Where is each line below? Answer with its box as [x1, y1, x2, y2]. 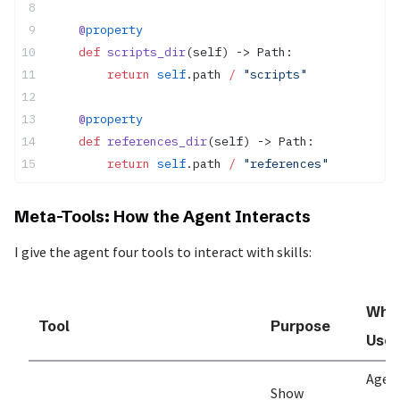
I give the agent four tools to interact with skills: [14, 243, 312, 262]
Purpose [271, 317, 331, 336]
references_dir [100, 133, 207, 150]
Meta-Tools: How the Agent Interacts [14, 206, 311, 228]
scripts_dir [100, 44, 186, 61]
